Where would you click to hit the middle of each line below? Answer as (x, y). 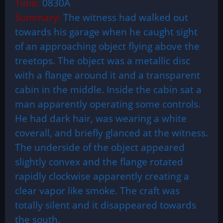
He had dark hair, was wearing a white (101, 118)
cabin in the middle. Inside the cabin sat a (108, 89)
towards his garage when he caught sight (106, 32)
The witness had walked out (126, 17)
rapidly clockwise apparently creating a (102, 176)
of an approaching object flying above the (107, 46)
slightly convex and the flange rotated (99, 162)
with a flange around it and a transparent (108, 75)
